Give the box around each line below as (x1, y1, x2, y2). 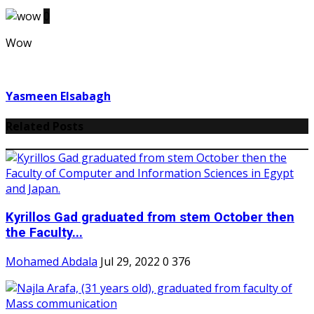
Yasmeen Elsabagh (6, 88, 111, 104)
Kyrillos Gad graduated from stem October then (6, 210, 294, 225)
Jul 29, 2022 (100, 253, 160, 269)
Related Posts (6, 118, 83, 135)
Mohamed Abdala (6, 253, 97, 269)
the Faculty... (6, 225, 83, 240)
